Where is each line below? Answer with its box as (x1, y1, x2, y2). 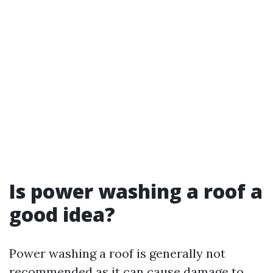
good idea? (9, 201, 115, 227)
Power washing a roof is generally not (9, 246, 225, 261)
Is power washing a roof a (9, 178, 263, 204)
